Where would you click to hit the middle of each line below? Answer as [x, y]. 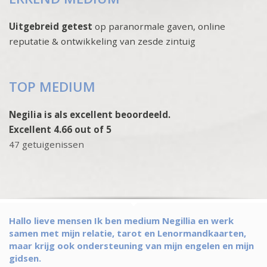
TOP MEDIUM [52, 87]
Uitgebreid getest [51, 26]
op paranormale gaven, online [159, 26]
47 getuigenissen [46, 144]
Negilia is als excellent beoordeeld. [90, 114]
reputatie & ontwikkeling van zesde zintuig [102, 41]
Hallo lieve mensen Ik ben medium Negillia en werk [121, 221]
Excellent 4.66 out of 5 [60, 129]
